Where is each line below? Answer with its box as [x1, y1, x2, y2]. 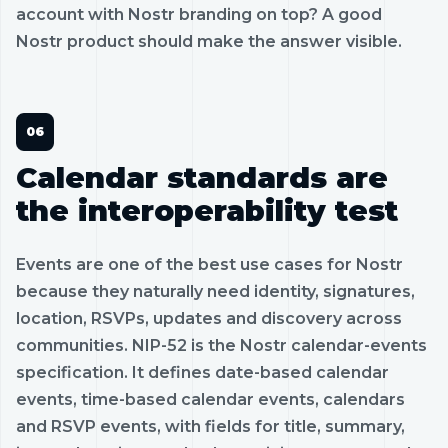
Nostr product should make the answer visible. [16, 31, 402, 51]
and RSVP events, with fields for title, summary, [16, 416, 405, 436]
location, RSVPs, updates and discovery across [16, 308, 402, 328]
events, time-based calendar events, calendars [16, 389, 405, 409]
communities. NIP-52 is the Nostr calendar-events [16, 335, 427, 355]
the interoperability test [16, 192, 398, 228]
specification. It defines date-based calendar [16, 362, 389, 382]
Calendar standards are [16, 159, 388, 195]
